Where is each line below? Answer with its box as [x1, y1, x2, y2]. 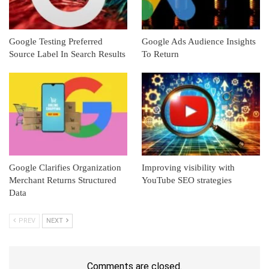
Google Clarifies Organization [9, 162, 121, 172]
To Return [142, 49, 179, 59]
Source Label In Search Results [9, 49, 125, 59]
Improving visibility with [142, 162, 235, 172]
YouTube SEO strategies [142, 175, 232, 185]
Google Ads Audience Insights [142, 36, 256, 46]
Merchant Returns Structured [9, 175, 116, 185]
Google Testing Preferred [9, 36, 103, 46]
